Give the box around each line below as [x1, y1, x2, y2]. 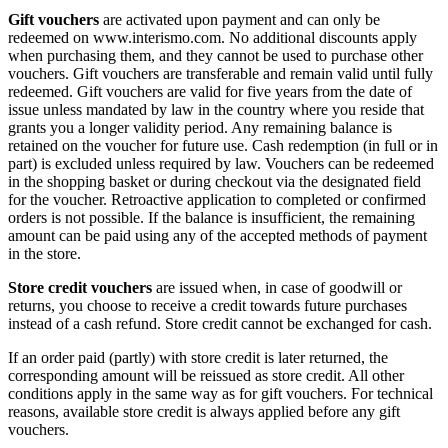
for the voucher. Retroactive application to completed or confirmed [8, 191, 426, 209]
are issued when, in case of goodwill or [152, 279, 402, 297]
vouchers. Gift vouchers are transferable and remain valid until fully [8, 65, 433, 83]
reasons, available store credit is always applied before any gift [8, 403, 400, 421]
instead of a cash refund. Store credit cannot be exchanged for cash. [8, 315, 432, 333]
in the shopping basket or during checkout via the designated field [8, 173, 421, 191]
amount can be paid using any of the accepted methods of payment [8, 227, 427, 245]
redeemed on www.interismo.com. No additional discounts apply [8, 29, 417, 47]
